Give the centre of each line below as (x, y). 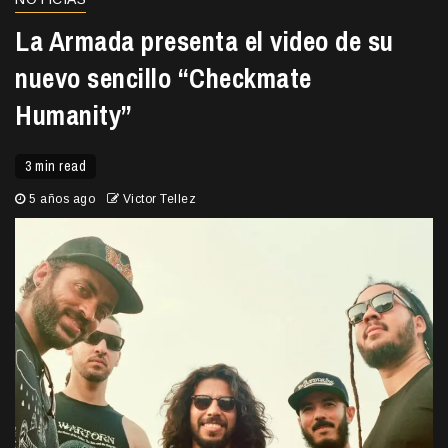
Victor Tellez (159, 199)
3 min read (55, 166)
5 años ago (62, 199)
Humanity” (74, 115)
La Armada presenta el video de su (204, 41)
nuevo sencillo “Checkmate (163, 78)
